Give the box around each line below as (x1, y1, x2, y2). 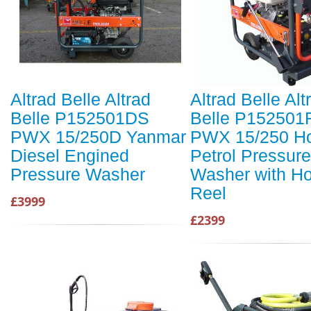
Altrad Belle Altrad (10, 90, 151, 110)
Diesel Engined (10, 146, 129, 166)
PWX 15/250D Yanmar (10, 127, 186, 147)
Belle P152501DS (10, 108, 149, 128)
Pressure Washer (10, 165, 145, 185)
